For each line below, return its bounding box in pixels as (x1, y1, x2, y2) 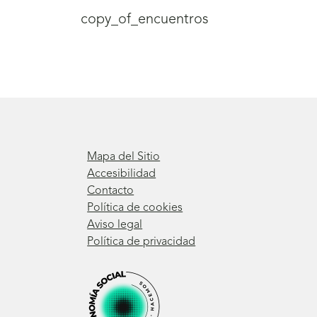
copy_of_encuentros (81, 13, 209, 28)
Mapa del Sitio (87, 151, 161, 163)
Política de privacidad (87, 236, 196, 248)
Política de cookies (87, 202, 183, 214)
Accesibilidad (87, 168, 156, 180)
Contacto (87, 185, 134, 197)
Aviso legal (87, 219, 143, 231)
